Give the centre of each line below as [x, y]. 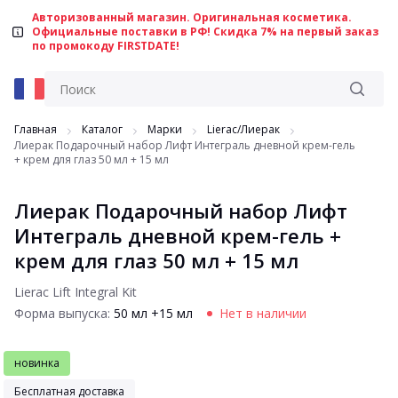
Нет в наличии [263, 313]
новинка [37, 363]
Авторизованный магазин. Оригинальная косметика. [192, 17]
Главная [36, 129]
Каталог [102, 129]
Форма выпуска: [64, 313]
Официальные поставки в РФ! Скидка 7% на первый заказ [205, 32]
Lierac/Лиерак [243, 129]
